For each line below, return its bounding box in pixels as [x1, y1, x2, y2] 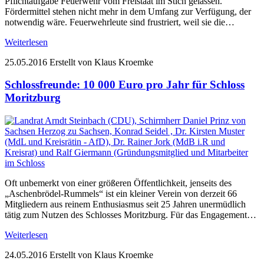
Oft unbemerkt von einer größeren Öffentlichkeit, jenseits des [5, 178, 232, 189]
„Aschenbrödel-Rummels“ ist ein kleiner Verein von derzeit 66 [5, 189, 237, 199]
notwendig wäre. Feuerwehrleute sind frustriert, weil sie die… [5, 16, 235, 27]
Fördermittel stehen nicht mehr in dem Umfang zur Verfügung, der [5, 6, 251, 16]
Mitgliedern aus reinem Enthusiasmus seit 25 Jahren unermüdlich [5, 199, 246, 210]
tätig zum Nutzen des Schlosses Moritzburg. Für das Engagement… [5, 210, 256, 220]
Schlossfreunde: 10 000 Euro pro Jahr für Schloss [5, 78, 245, 91]
